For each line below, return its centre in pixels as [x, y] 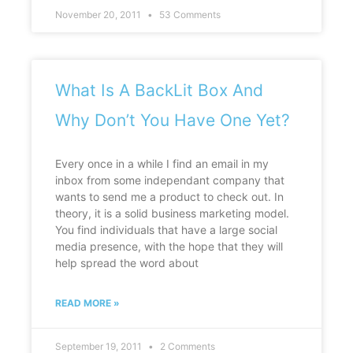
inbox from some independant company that [170, 180]
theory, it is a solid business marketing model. [172, 214]
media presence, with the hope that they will [169, 247]
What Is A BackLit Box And [159, 91]
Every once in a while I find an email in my [162, 164]
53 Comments [190, 15]
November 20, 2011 [99, 15]
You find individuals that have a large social [166, 230]
